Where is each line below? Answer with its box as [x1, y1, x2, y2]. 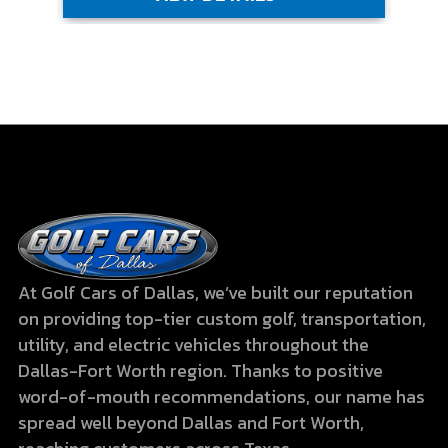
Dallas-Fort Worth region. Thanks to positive [18, 357, 384, 385]
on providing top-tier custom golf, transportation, [18, 305, 427, 333]
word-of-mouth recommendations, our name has [18, 383, 426, 411]
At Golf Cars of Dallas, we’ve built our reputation [18, 279, 414, 307]
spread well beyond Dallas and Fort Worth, [18, 409, 365, 437]
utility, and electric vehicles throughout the [18, 331, 370, 359]
